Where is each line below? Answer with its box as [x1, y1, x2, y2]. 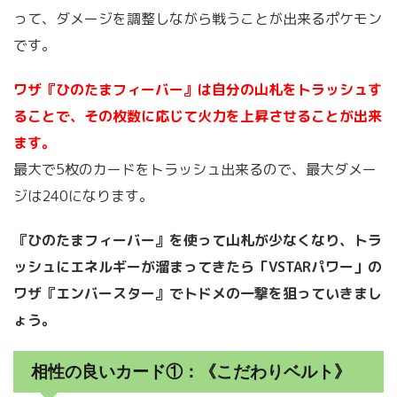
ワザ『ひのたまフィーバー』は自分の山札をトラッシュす [13, 80, 382, 100]
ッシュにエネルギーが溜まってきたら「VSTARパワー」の [13, 257, 382, 277]
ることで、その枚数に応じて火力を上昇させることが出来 [13, 106, 382, 127]
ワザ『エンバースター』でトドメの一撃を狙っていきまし [13, 284, 382, 304]
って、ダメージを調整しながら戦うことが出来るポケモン [13, 9, 382, 29]
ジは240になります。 [13, 186, 153, 206]
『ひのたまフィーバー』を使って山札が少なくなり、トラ [13, 230, 382, 251]
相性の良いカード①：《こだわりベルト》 [31, 362, 351, 382]
